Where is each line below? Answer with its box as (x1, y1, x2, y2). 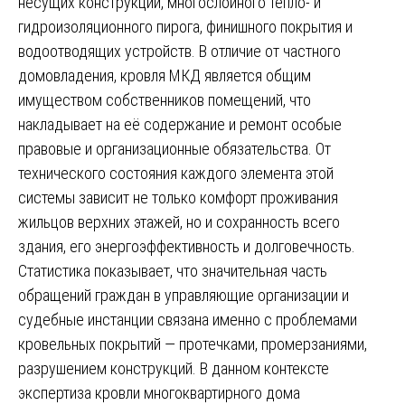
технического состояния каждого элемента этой (18, 164, 334, 184)
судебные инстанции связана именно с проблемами (18, 310, 357, 330)
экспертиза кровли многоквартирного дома (18, 383, 300, 403)
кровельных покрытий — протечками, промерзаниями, (18, 334, 367, 354)
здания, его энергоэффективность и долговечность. (18, 237, 355, 257)
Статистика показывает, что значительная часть (18, 261, 327, 281)
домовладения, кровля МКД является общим (18, 66, 311, 86)
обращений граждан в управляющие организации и (18, 286, 349, 306)
